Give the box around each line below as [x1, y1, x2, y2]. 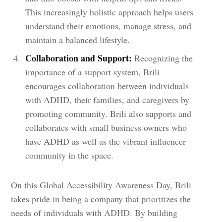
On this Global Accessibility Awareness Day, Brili [11, 178, 192, 191]
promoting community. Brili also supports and [25, 107, 192, 119]
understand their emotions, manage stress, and [25, 19, 192, 32]
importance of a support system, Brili [25, 65, 160, 78]
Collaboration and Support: [25, 51, 132, 64]
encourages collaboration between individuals [25, 79, 189, 92]
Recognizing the [132, 52, 193, 64]
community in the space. [25, 149, 114, 161]
